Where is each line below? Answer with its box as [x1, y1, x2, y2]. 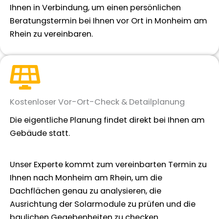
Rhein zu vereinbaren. [10, 28, 93, 40]
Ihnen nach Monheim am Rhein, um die [10, 172, 162, 183]
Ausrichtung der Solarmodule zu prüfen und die [10, 198, 196, 210]
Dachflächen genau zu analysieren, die [10, 185, 161, 197]
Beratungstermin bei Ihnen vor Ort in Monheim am [10, 15, 207, 27]
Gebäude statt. [10, 128, 70, 139]
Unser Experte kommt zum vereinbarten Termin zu [10, 158, 207, 170]
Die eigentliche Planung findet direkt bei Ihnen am [10, 114, 205, 126]
